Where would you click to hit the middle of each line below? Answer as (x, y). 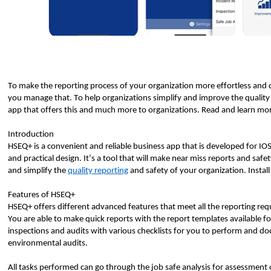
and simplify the (38, 171)
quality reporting (98, 171)
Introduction (31, 135)
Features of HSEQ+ (41, 195)
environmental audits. (49, 243)
